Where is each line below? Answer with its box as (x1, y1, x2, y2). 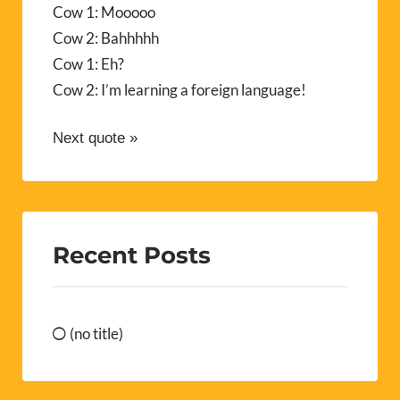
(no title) (70, 323, 123, 343)
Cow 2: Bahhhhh (53, 28, 159, 47)
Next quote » (53, 129, 137, 146)
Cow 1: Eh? (53, 54, 124, 73)
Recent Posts (53, 240, 211, 269)
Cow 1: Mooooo (53, 2, 155, 21)
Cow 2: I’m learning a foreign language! (53, 79, 306, 99)
